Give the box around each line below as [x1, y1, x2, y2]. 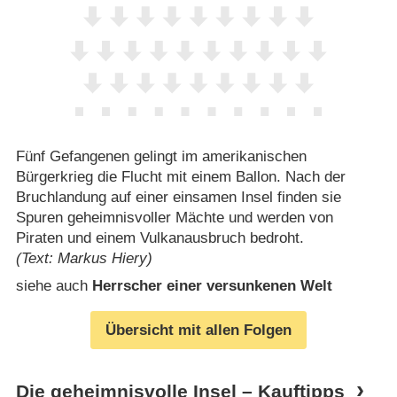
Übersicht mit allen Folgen [105, 321, 292, 339]
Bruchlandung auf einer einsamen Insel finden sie [15, 188, 341, 206]
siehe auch [15, 277, 92, 295]
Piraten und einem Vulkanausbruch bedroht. [15, 229, 304, 246]
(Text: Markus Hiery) [15, 249, 152, 267]
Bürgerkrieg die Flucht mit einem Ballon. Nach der [15, 167, 346, 185]
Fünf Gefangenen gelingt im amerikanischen [15, 147, 307, 165]
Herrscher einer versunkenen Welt [91, 277, 332, 295]
